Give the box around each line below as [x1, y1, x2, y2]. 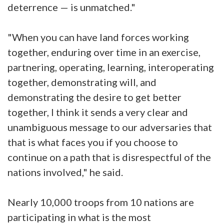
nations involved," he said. [7, 165, 123, 178]
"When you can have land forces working [7, 30, 189, 43]
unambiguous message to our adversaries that [7, 120, 212, 133]
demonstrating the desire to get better [7, 90, 181, 103]
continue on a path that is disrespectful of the [7, 150, 211, 163]
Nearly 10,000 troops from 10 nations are [7, 195, 194, 208]
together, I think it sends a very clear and [7, 105, 188, 118]
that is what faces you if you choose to [7, 135, 178, 148]
